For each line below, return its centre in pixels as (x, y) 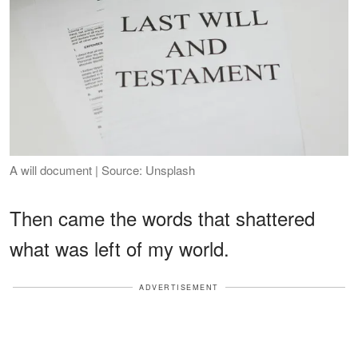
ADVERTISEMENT (179, 287)
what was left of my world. (119, 248)
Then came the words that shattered (162, 217)
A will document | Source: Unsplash (102, 169)
